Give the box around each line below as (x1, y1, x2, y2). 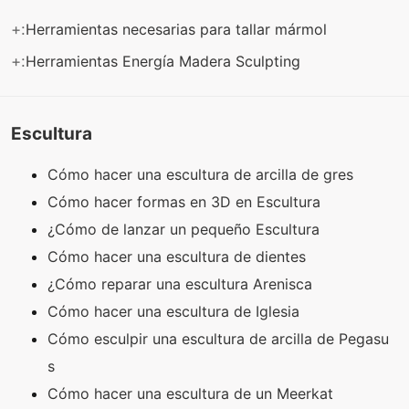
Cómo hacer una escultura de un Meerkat (47, 384, 338, 404)
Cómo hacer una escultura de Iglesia (47, 302, 304, 321)
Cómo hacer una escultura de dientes (47, 247, 310, 267)
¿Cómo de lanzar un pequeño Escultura (47, 220, 324, 239)
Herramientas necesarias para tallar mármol (26, 19, 331, 38)
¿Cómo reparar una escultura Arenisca (47, 275, 317, 294)
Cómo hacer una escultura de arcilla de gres (47, 165, 358, 184)
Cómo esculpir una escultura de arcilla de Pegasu (47, 330, 389, 349)
